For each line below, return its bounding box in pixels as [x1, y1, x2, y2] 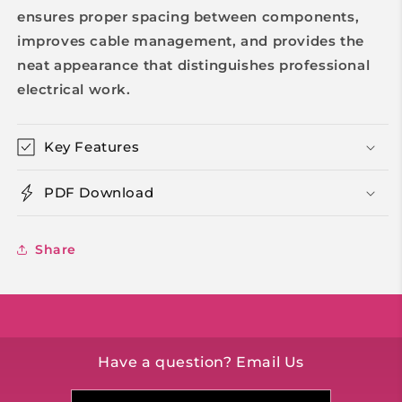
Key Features [44, 138, 140, 156]
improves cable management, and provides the [17, 32, 364, 50]
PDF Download [44, 184, 154, 202]
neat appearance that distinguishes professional [17, 57, 371, 74]
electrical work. [17, 81, 131, 99]
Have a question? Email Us [98, 354, 304, 371]
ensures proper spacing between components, [17, 8, 360, 26]
